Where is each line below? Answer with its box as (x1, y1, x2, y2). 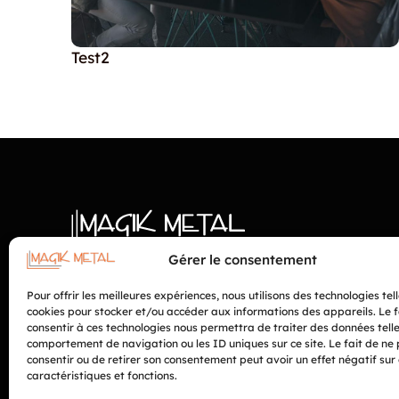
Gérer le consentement (168, 251, 318, 268)
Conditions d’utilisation (71, 351, 232, 368)
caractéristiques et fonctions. (27, 369, 177, 382)
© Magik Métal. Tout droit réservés (71, 292, 309, 309)
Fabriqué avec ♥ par (71, 370, 213, 387)
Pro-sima (212, 370, 274, 387)
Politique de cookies (71, 331, 209, 348)
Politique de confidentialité (71, 312, 259, 329)
